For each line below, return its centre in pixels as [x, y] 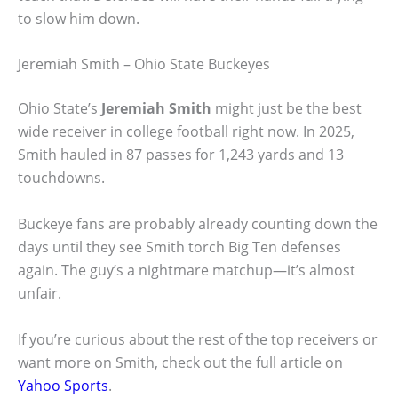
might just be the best [287, 109]
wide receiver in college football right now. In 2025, [186, 132]
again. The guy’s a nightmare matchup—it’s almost [187, 271]
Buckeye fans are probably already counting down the [198, 224]
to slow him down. [79, 18]
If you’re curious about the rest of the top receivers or [198, 339]
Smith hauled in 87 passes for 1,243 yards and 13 [181, 155]
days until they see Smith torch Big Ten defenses [179, 247]
